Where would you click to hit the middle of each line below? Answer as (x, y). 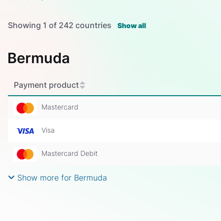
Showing (25, 25)
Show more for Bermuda (61, 178)
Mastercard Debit (70, 153)
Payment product (46, 85)
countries (94, 25)
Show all (132, 26)
